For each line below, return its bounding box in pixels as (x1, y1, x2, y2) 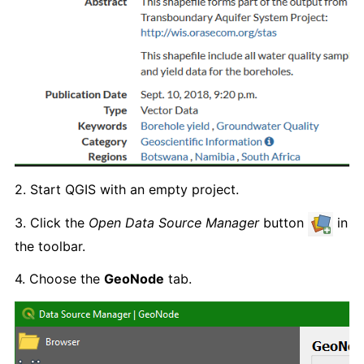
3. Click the (15, 214, 89, 232)
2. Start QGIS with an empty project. (15, 180, 239, 197)
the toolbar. (15, 237, 85, 254)
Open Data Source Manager (89, 214, 259, 232)
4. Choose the (15, 270, 104, 287)
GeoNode (104, 270, 164, 287)
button (259, 214, 308, 232)
